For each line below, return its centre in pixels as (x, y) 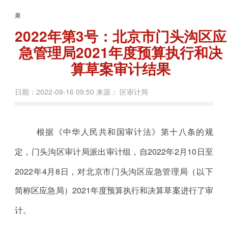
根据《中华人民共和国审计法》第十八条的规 (125, 131)
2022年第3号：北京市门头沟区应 (121, 36)
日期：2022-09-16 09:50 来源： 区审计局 (82, 91)
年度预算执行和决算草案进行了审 (152, 190)
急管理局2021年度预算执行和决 (121, 52)
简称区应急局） (44, 190)
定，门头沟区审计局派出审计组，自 (81, 151)
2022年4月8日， (46, 171)
